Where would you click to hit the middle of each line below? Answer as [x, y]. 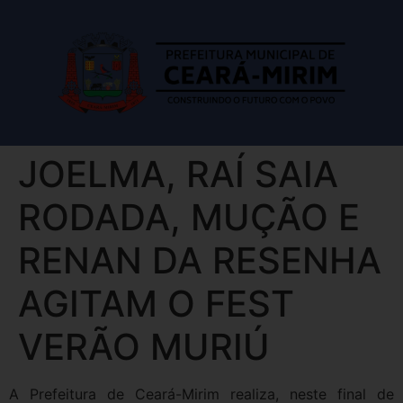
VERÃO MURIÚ [144, 347]
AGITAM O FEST [156, 304]
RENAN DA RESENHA [200, 261]
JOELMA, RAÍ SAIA [178, 175]
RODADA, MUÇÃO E [189, 218]
